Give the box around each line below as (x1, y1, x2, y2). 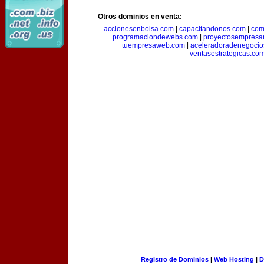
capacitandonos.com (179, 25, 246, 33)
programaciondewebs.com (113, 33, 198, 41)
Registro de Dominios (140, 256, 209, 263)
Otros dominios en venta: (98, 12, 182, 21)
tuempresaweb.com (122, 41, 185, 49)
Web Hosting (213, 256, 254, 263)
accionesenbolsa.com (104, 25, 174, 33)
